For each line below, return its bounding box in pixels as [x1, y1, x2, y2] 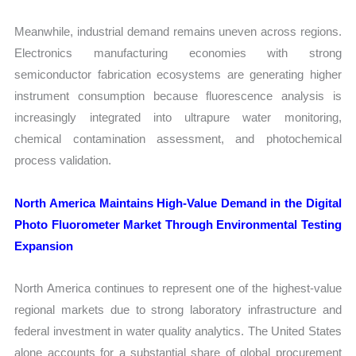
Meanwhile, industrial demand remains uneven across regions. [14, 25, 342, 39]
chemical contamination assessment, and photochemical [14, 132, 342, 146]
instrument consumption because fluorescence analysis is [14, 89, 342, 103]
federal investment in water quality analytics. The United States [14, 323, 342, 338]
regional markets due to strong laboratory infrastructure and [14, 302, 342, 316]
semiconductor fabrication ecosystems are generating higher [14, 68, 342, 82]
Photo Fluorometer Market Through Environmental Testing [14, 217, 342, 231]
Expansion [14, 238, 74, 253]
